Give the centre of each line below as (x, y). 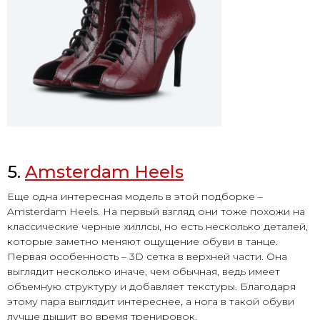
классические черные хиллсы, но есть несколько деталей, (157, 227)
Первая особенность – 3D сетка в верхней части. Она (147, 257)
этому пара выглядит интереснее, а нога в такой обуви (151, 302)
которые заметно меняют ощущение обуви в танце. (142, 242)
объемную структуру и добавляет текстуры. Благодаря (151, 287)
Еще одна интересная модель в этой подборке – (135, 197)
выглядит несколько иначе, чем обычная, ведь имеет (144, 272)
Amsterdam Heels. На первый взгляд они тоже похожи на (156, 212)
